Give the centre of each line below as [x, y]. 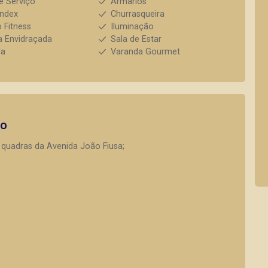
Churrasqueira [137, 14]
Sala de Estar [136, 39]
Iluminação [132, 27]
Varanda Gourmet [145, 52]
